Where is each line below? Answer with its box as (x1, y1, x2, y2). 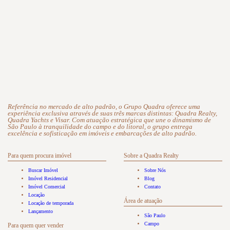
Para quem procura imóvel (8, 152, 71, 160)
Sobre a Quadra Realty (123, 152, 179, 160)
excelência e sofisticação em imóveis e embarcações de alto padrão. (8, 129, 197, 138)
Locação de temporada (28, 200, 73, 206)
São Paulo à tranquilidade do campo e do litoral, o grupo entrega (8, 123, 193, 131)
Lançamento (28, 208, 53, 215)
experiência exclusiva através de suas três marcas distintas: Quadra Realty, (8, 109, 217, 118)
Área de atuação (123, 197, 162, 205)
